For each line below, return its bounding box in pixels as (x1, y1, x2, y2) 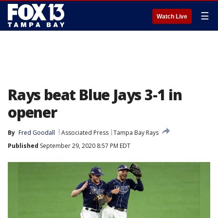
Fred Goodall (18, 128, 55, 137)
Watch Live (157, 13, 187, 20)
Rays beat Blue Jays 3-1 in (8, 85, 182, 105)
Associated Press (61, 128, 109, 137)
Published (8, 142, 38, 150)
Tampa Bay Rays (113, 128, 159, 137)
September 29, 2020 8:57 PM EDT (38, 142, 130, 150)
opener (8, 102, 57, 122)
